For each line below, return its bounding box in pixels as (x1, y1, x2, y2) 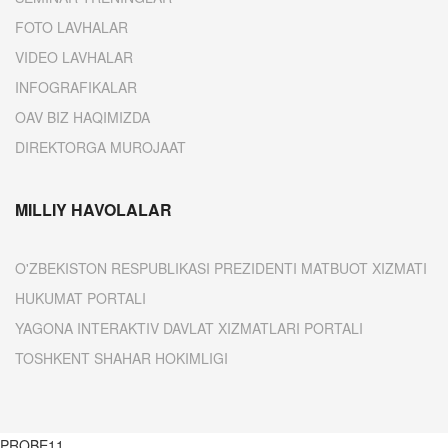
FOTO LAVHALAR (15, 17, 128, 37)
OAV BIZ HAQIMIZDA (15, 107, 150, 127)
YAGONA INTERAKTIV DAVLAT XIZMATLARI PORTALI (15, 318, 363, 338)
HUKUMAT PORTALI (15, 288, 146, 308)
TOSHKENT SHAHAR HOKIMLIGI (15, 348, 228, 368)
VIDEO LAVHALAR (15, 47, 133, 67)
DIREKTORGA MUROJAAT (15, 137, 186, 157)
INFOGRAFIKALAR (15, 77, 137, 97)
